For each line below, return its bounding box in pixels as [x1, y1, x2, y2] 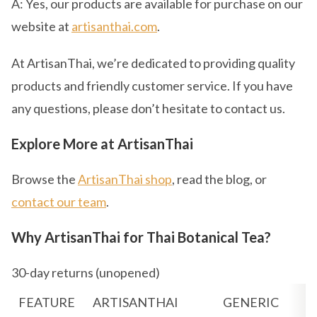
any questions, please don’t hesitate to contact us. [11, 100, 285, 116]
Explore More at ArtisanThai [11, 135, 193, 152]
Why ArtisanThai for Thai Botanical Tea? [11, 229, 271, 246]
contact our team [11, 194, 106, 209]
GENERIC [223, 294, 279, 310]
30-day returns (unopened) [11, 265, 160, 280]
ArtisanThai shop [78, 171, 172, 187]
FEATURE [18, 294, 75, 310]
